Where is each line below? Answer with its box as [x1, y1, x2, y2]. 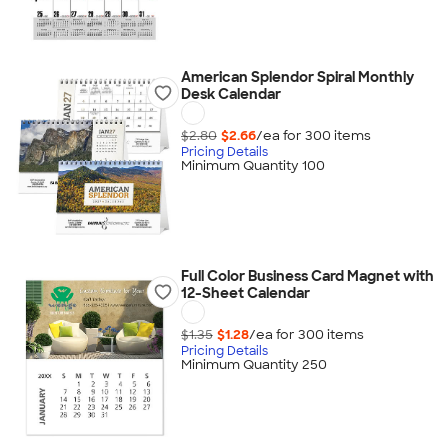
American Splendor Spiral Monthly [180, 68, 414, 86]
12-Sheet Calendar [180, 284, 310, 302]
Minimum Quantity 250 [180, 356, 327, 374]
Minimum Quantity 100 [180, 157, 325, 175]
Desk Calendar [180, 85, 281, 103]
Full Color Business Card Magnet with [180, 267, 434, 285]
